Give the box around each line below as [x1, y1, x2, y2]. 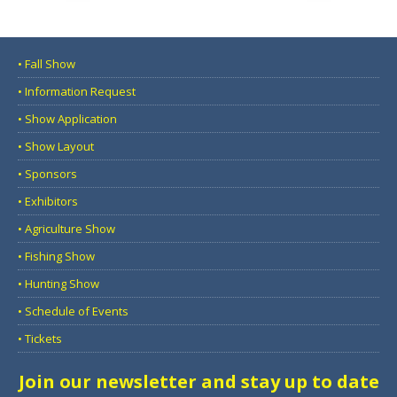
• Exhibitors [18, 193, 78, 210]
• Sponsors [18, 166, 77, 183]
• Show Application [18, 111, 117, 128]
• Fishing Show [18, 248, 95, 265]
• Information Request [18, 83, 136, 100]
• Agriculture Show [18, 221, 115, 237]
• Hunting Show [18, 276, 99, 292]
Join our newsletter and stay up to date [18, 370, 379, 394]
